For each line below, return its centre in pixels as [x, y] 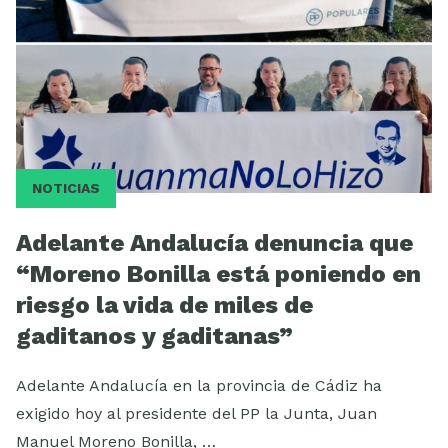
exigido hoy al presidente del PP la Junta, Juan [196, 414]
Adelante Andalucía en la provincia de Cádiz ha [199, 386]
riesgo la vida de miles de [164, 305]
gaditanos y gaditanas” [154, 336]
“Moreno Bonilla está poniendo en [218, 274]
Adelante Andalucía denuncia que [214, 243]
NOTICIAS [66, 188]
